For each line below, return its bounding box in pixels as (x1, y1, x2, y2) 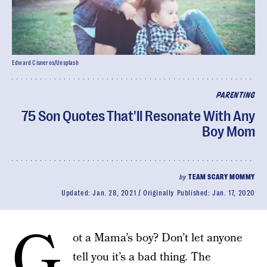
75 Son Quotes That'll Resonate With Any (21, 108, 255, 125)
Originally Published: (142, 189, 213, 197)
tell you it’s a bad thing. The (73, 249, 211, 265)
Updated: (61, 189, 93, 197)
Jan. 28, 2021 (92, 189, 136, 197)
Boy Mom (202, 123, 255, 140)
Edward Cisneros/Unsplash (12, 60, 79, 66)
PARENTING (216, 92, 255, 100)
